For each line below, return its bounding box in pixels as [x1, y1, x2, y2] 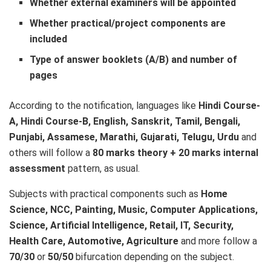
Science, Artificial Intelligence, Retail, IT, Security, [9, 219, 233, 231]
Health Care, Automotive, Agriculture [9, 235, 178, 247]
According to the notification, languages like [9, 99, 198, 111]
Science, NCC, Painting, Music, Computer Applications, [9, 203, 258, 215]
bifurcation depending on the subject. [73, 250, 234, 263]
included [30, 33, 68, 45]
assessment [9, 162, 65, 174]
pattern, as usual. [65, 162, 140, 174]
